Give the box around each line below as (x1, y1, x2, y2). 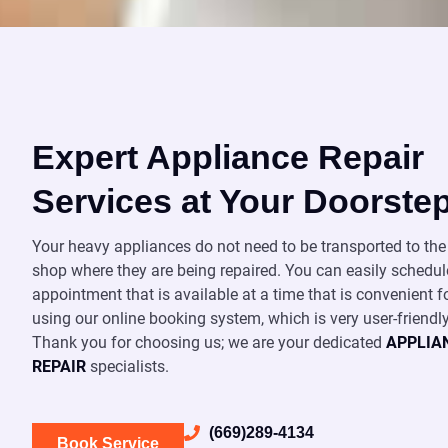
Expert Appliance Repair (32, 138, 424, 176)
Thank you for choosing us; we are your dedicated (32, 333, 386, 352)
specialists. (86, 357, 169, 376)
